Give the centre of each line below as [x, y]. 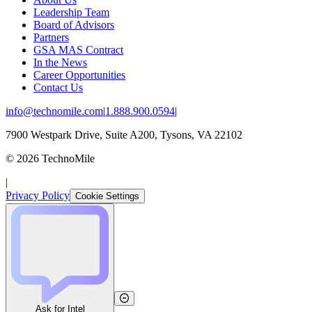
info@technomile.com [54, 111]
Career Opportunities [79, 75]
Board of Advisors [74, 24]
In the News [60, 62]
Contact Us [58, 87]
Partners [51, 37]
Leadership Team [71, 12]
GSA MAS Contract [78, 49]
